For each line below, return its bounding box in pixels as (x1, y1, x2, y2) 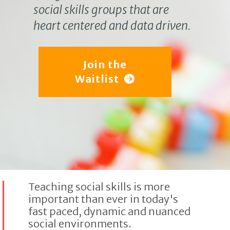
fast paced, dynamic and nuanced (28, 205, 190, 218)
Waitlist (75, 72, 119, 85)
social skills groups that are (33, 3, 169, 17)
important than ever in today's (28, 193, 178, 205)
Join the (83, 58, 127, 71)
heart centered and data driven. (33, 18, 191, 33)
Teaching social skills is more (28, 180, 170, 193)
